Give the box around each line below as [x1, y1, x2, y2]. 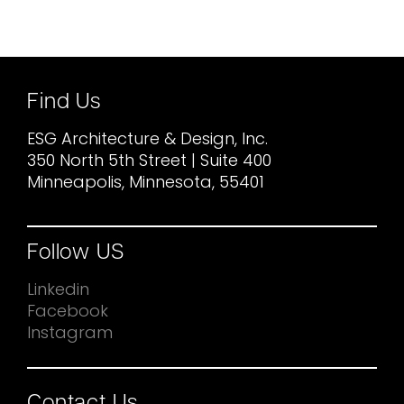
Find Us [27, 92, 102, 115]
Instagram [27, 326, 113, 343]
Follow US [27, 243, 124, 264]
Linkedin [27, 282, 89, 299]
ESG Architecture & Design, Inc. [27, 132, 268, 150]
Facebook [27, 304, 108, 321]
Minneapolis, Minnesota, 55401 [27, 175, 264, 193]
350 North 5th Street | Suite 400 [27, 153, 271, 171]
